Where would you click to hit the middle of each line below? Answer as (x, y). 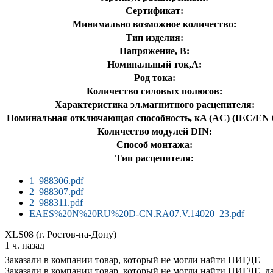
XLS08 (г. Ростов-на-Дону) (61, 234)
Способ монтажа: (154, 144)
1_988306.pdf (56, 180)
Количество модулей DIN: (154, 131)
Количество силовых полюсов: (154, 91)
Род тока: (154, 77)
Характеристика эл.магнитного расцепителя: (154, 104)
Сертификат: (154, 10)
